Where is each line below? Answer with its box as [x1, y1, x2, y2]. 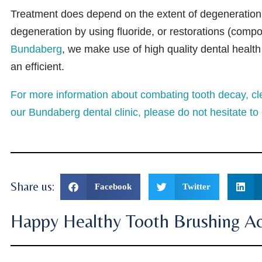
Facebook [94, 181, 132, 191]
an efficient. [11, 60, 64, 73]
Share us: [11, 179, 54, 194]
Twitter [182, 181, 211, 191]
